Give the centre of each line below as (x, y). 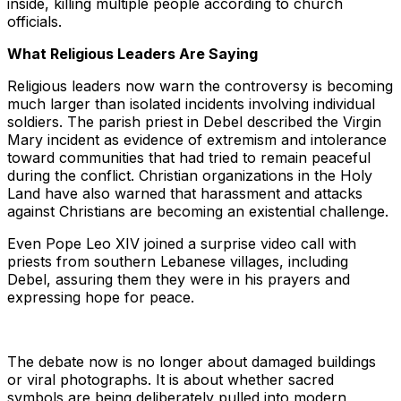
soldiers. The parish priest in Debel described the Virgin (194, 122)
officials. (34, 22)
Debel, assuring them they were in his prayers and (179, 280)
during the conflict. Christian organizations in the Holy (190, 176)
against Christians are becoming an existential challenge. (198, 212)
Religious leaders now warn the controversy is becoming (200, 86)
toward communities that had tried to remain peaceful (189, 158)
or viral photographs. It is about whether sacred (171, 380)
